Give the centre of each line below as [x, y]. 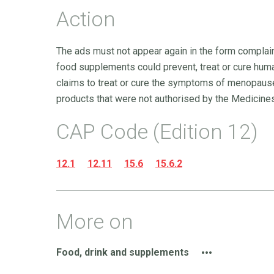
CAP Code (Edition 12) [157, 131]
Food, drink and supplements [123, 252]
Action [86, 19]
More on [95, 221]
